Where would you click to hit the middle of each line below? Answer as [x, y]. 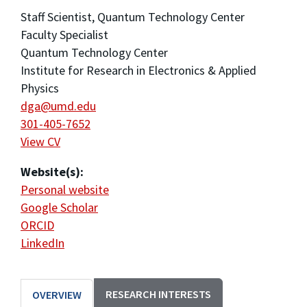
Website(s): [52, 172]
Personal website [65, 190]
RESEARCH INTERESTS [158, 294]
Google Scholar [59, 208]
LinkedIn [42, 243]
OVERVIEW [57, 295]
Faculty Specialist [64, 35]
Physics [40, 88]
